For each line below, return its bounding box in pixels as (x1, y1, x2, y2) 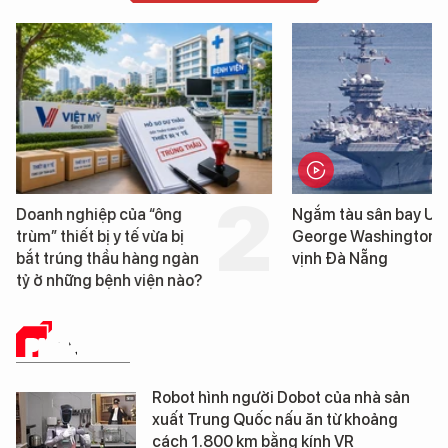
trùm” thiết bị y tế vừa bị (15, 226, 184, 246)
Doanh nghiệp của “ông (15, 204, 182, 224)
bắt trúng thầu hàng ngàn (15, 248, 199, 268)
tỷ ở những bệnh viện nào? (15, 270, 202, 290)
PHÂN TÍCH (26, 332, 130, 362)
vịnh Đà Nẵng (291, 248, 388, 268)
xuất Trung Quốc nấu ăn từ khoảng (152, 409, 398, 429)
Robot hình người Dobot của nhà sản (152, 387, 410, 407)
